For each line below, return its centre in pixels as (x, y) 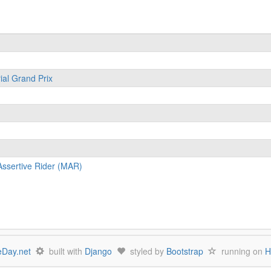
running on (241, 251)
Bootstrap (185, 251)
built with (64, 251)
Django (98, 251)
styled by (146, 251)
